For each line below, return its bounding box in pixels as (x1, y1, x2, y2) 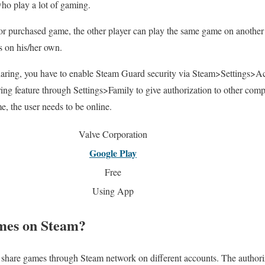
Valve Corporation (79, 128, 147, 141)
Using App (92, 185, 134, 198)
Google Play (89, 146, 137, 160)
